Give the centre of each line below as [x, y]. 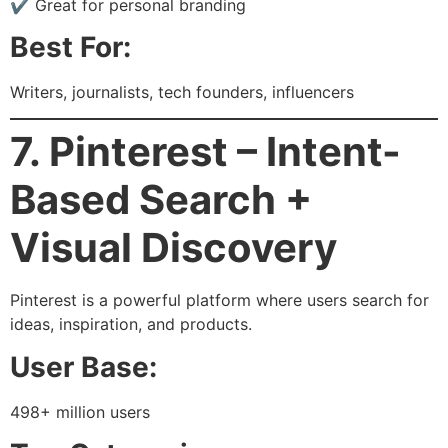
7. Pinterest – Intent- [205, 152]
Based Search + [161, 200]
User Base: [83, 366]
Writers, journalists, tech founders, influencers [182, 91]
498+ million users [80, 411]
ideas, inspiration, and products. [131, 324]
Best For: [70, 46]
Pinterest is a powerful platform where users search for [219, 300]
